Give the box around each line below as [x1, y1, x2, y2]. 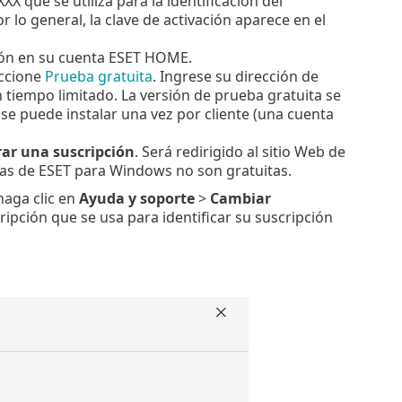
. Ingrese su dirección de [152, 66, 319, 86]
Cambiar [209, 188, 271, 208]
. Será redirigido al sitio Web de [134, 141, 345, 162]
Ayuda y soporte [78, 188, 195, 208]
